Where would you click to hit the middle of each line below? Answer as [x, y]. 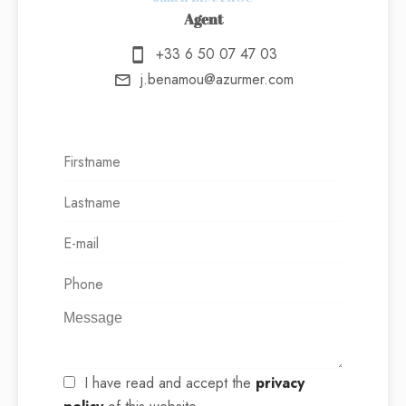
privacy [280, 383]
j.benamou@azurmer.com [217, 79]
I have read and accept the [170, 383]
